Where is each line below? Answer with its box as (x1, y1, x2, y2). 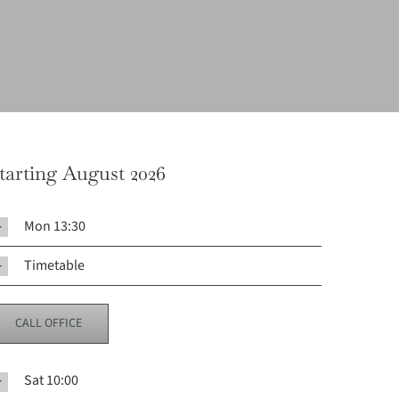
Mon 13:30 (23, 216, 85, 237)
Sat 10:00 (23, 370, 78, 391)
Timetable (23, 256, 85, 276)
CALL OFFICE (14, 314, 82, 333)
